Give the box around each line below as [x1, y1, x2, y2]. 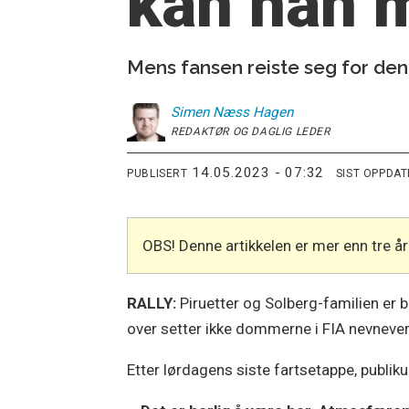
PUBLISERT [127, 166, 188, 180]
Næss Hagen [213, 103, 294, 121]
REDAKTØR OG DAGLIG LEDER [171, 124, 330, 138]
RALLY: [127, 293, 181, 312]
